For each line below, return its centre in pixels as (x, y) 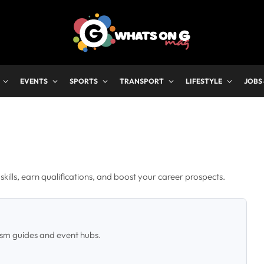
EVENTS (34, 81)
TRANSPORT (142, 81)
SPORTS (84, 81)
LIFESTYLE (204, 81)
